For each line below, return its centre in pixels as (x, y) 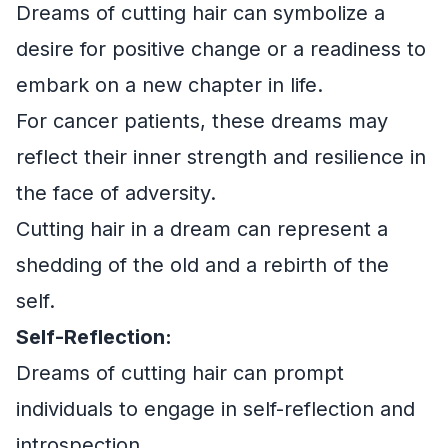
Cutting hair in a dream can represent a (202, 229)
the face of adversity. (116, 193)
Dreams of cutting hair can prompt (180, 373)
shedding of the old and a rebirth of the (202, 265)
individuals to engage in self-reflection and (215, 409)
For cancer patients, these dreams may (202, 121)
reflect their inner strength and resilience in (221, 157)
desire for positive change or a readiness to (221, 49)
